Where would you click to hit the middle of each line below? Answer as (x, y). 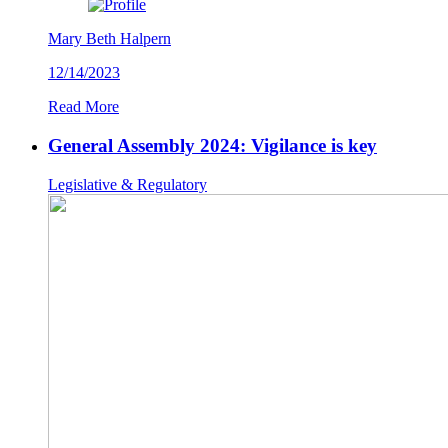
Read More (83, 107)
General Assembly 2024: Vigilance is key (212, 145)
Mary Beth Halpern (109, 39)
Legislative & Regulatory (127, 184)
